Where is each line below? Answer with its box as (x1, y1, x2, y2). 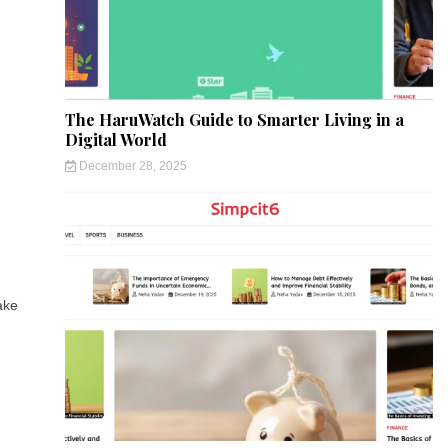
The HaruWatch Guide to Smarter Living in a (65, 109, 405, 130)
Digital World (65, 129, 168, 150)
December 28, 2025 (75, 159, 187, 173)
